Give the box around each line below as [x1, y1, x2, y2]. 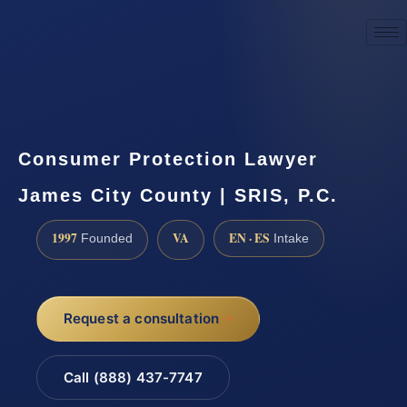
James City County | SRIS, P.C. [18, 184, 338, 205]
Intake [270, 231, 309, 245]
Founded [77, 231, 133, 245]
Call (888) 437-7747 [63, 369, 203, 387]
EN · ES [229, 228, 270, 247]
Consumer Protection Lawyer [18, 148, 318, 169]
